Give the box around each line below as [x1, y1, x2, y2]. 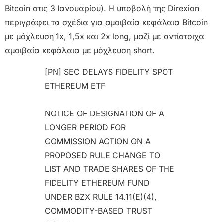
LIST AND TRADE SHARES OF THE [45, 164, 174, 174]
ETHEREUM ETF [45, 81, 105, 91]
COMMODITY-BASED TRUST [45, 206, 152, 216]
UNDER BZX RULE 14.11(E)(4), [45, 192, 157, 202]
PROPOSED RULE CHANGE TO [45, 150, 160, 161]
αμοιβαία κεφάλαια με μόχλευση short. [5, 45, 155, 55]
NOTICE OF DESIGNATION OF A [45, 109, 164, 119]
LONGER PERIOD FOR [45, 122, 126, 133]
